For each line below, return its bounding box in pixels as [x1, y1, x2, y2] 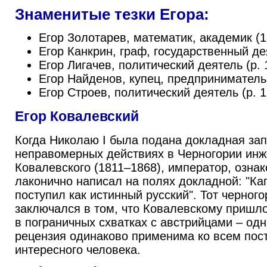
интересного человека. [15, 243, 141, 257]
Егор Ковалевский [15, 108, 139, 125]
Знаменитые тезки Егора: [15, 6, 209, 23]
